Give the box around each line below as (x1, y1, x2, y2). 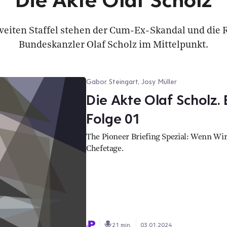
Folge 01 (86, 109, 140, 127)
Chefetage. (86, 145, 124, 153)
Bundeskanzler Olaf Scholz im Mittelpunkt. (19, 41, 208, 50)
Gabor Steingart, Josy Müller (86, 77, 177, 86)
